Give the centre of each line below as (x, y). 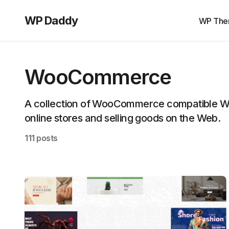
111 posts (41, 138)
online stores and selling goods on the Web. (123, 118)
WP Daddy (51, 20)
